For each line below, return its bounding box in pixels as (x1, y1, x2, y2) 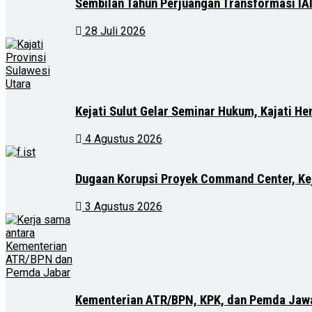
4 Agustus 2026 (82, 132, 162, 146)
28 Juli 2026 (82, 24, 146, 38)
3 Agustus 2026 (82, 200, 162, 213)
